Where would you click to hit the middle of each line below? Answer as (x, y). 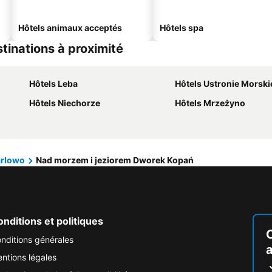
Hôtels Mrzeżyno (210, 103)
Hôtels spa (182, 28)
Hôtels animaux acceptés (70, 28)
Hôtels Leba (53, 83)
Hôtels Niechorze (65, 103)
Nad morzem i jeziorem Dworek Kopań (115, 160)
